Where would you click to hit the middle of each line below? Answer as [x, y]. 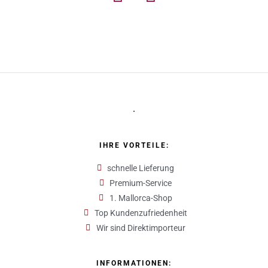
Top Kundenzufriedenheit [141, 213]
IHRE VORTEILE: [134, 145]
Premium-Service [141, 183]
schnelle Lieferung [141, 168]
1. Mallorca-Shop [141, 198]
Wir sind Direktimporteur [141, 228]
